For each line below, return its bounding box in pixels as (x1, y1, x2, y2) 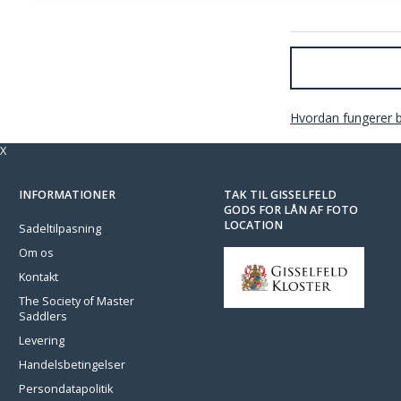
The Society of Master (19, 294, 134, 309)
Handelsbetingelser (19, 357, 125, 372)
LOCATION (224, 218, 283, 233)
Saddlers (19, 309, 67, 324)
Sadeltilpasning (19, 221, 101, 236)
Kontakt (19, 269, 58, 285)
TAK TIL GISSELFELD (224, 187, 337, 202)
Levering (19, 333, 64, 348)
